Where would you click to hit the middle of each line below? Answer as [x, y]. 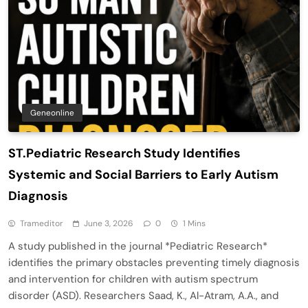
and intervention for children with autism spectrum [133, 279]
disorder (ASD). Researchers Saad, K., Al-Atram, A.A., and [143, 295]
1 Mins [194, 223]
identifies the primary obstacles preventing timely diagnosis [154, 262]
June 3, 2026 [109, 223]
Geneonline [52, 112]
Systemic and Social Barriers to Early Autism [143, 174]
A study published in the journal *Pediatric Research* [138, 246]
